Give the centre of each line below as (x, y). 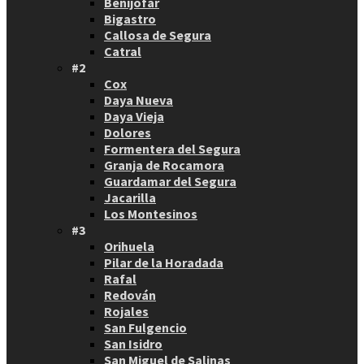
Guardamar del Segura (170, 181)
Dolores (128, 132)
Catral (123, 51)
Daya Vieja (134, 116)
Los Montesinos (151, 213)
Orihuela (129, 246)
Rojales (126, 311)
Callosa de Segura (158, 35)
